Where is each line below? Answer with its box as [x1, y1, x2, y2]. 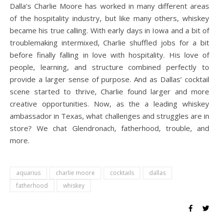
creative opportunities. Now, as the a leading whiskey [10, 98, 209, 109]
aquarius [16, 168, 41, 177]
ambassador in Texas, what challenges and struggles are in [10, 110, 209, 121]
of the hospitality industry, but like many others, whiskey [10, 13, 209, 23]
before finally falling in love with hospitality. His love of [10, 49, 209, 60]
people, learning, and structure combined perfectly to [10, 62, 209, 72]
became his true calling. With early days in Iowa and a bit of [10, 25, 209, 35]
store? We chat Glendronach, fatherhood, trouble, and [10, 123, 209, 133]
